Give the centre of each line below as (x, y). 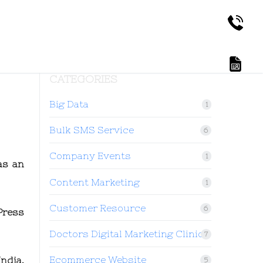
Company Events (90, 156)
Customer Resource (97, 208)
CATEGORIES (83, 79)
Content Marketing (95, 182)
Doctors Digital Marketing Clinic (127, 233)
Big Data (69, 104)
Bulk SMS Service (92, 130)
